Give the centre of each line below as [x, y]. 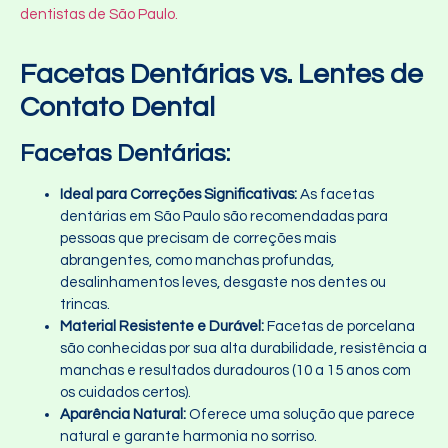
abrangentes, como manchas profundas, [197, 260]
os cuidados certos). [125, 392]
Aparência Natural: [123, 414]
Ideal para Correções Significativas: [178, 194]
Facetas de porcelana [339, 326]
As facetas [335, 194]
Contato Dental [117, 107]
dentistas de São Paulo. [99, 14]
